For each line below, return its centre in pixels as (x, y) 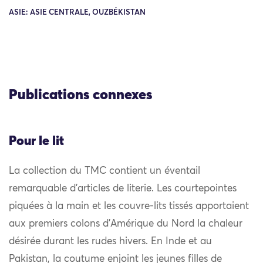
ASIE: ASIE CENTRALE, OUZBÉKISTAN (77, 13)
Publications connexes (80, 95)
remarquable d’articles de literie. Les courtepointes (123, 189)
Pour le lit (36, 141)
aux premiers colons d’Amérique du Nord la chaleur (126, 224)
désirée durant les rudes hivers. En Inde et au (110, 242)
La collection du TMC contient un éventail (104, 171)
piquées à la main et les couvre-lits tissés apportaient (129, 207)
